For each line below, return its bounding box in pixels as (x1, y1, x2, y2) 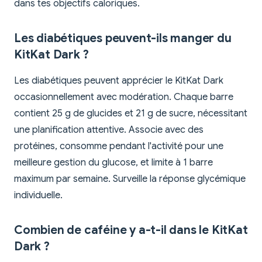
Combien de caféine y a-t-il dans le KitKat (14, 223, 248, 238)
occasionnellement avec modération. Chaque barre (14, 91, 233, 104)
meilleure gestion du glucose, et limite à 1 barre (14, 157, 213, 169)
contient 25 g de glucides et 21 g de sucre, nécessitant (14, 108, 247, 120)
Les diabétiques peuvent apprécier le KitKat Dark (14, 75, 223, 87)
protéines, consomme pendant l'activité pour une (14, 140, 223, 153)
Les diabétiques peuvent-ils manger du (14, 31, 232, 46)
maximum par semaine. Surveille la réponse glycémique (14, 173, 246, 185)
